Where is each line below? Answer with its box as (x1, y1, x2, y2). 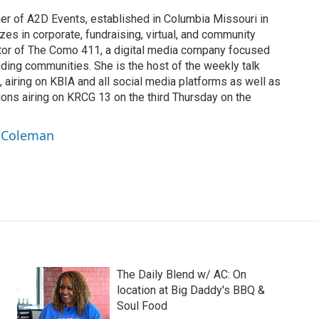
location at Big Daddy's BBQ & (116, 283, 265, 298)
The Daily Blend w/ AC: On (116, 268, 246, 282)
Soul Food (116, 299, 167, 313)
